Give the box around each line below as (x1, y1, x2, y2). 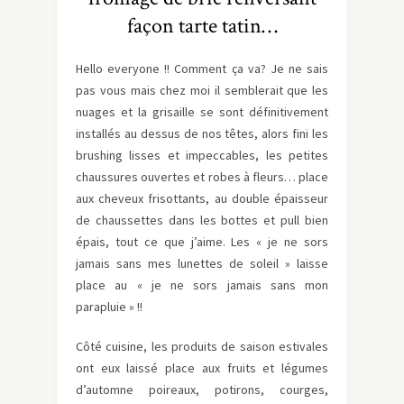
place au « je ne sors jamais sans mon (76, 276, 328, 293)
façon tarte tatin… (126, 11, 278, 40)
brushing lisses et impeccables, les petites (76, 146, 328, 163)
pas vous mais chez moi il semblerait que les (76, 81, 328, 98)
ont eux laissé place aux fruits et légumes (76, 359, 328, 376)
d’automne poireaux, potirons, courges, (76, 381, 328, 398)
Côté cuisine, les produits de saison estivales (76, 337, 328, 354)
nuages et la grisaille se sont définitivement (76, 103, 328, 120)
